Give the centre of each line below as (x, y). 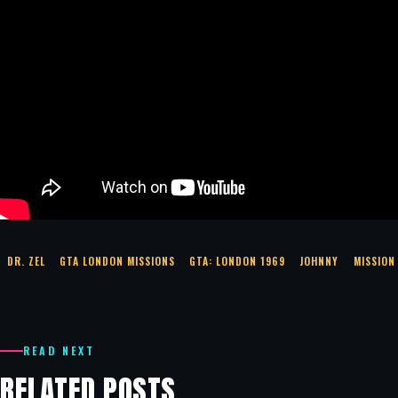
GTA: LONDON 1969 (238, 261)
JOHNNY (319, 261)
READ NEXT (59, 350)
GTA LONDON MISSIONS (118, 261)
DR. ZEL (27, 261)
